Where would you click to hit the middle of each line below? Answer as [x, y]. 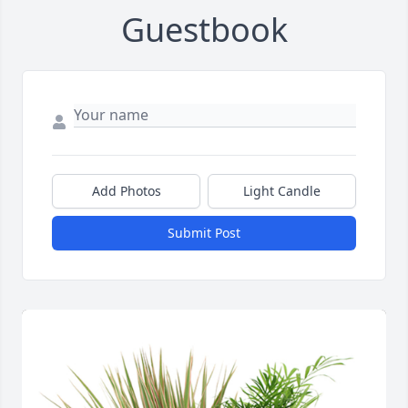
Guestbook [204, 30]
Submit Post [204, 233]
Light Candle [282, 191]
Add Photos [126, 191]
